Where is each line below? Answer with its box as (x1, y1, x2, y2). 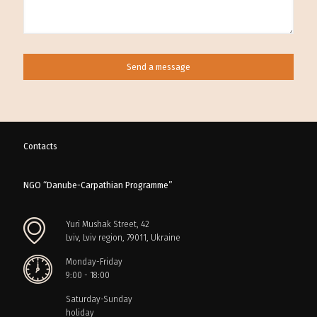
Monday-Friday (66, 255, 122, 267)
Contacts (23, 140, 57, 151)
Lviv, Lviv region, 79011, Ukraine (66, 231, 180, 243)
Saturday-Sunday (66, 293, 132, 304)
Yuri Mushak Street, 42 (66, 218, 149, 229)
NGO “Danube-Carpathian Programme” (23, 179, 173, 190)
